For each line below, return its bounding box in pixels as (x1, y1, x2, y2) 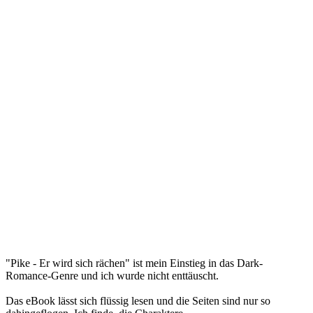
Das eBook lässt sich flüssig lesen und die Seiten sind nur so (6, 294, 270, 307)
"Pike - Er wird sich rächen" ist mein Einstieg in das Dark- (6, 256, 263, 269)
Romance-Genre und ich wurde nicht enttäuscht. (6, 269, 219, 282)
